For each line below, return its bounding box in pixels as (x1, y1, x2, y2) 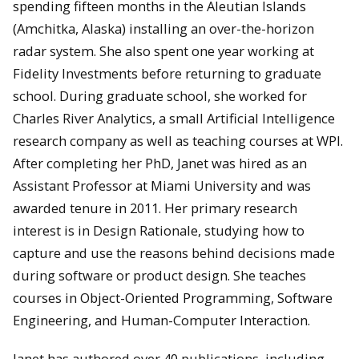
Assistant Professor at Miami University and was (13, 175, 311, 195)
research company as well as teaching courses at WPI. (13, 131, 343, 150)
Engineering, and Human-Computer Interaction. (13, 310, 310, 329)
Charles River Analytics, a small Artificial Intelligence (13, 108, 335, 127)
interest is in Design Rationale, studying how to (13, 220, 305, 240)
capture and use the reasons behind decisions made (13, 243, 335, 262)
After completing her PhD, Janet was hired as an (13, 153, 307, 172)
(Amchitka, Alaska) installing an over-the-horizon (13, 18, 314, 38)
